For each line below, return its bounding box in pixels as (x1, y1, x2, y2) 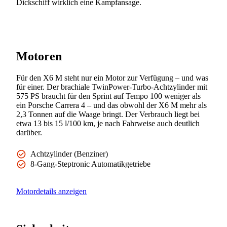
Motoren (16, 49, 62, 63)
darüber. (16, 128, 42, 137)
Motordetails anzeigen (16, 186, 87, 196)
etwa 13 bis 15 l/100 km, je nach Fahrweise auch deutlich (16, 119, 200, 128)
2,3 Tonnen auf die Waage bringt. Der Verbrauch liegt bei (16, 109, 200, 119)
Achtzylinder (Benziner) (30, 149, 108, 158)
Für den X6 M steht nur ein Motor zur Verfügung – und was (16, 73, 208, 82)
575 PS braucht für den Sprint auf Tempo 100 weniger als (16, 91, 201, 100)
